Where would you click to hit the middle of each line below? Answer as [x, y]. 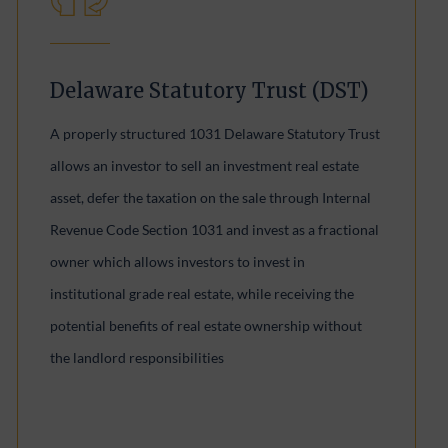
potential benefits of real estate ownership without [206, 325]
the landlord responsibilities [137, 357]
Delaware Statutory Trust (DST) [210, 90]
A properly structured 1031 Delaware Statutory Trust [215, 133]
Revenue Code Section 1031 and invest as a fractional [215, 229]
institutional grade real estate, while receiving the [202, 293]
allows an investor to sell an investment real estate [205, 165]
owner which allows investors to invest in [178, 261]
